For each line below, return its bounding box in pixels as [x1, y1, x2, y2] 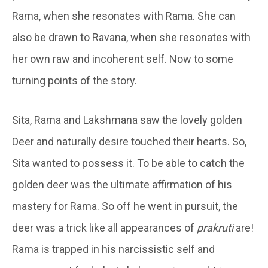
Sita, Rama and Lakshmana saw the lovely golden [12, 113, 242, 126]
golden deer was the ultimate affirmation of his [12, 178, 232, 191]
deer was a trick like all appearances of [12, 221, 197, 234]
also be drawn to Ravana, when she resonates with [12, 31, 251, 44]
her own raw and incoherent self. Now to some [12, 52, 233, 65]
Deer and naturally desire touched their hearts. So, [12, 135, 246, 148]
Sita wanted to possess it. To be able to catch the [12, 156, 245, 169]
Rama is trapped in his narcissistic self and [12, 242, 215, 255]
